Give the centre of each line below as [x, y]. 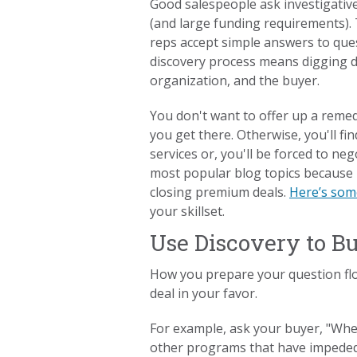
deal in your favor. [204, 294]
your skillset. [188, 212]
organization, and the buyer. [235, 81]
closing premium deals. [220, 192]
